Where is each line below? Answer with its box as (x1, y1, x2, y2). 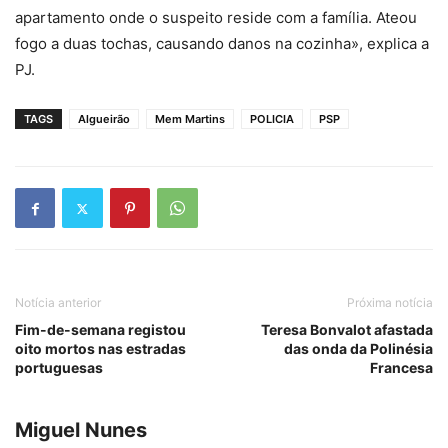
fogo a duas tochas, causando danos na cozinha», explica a (15, 34, 429, 54)
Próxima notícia (347, 295, 433, 311)
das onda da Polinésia (284, 340, 433, 358)
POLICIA (250, 112, 294, 127)
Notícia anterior (15, 295, 101, 311)
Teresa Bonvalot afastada (261, 321, 433, 339)
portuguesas (15, 359, 103, 377)
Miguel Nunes (15, 418, 147, 443)
